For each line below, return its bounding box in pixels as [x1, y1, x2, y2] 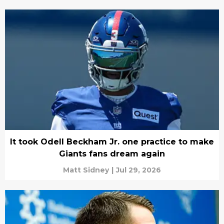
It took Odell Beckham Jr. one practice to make [10, 136, 214, 146]
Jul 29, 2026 [116, 165, 161, 174]
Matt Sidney [63, 165, 109, 174]
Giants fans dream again [59, 148, 165, 158]
